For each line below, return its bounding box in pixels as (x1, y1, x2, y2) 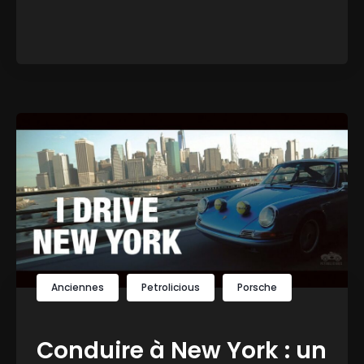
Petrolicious (141, 279, 200, 294)
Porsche (237, 279, 277, 294)
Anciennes (51, 279, 104, 294)
